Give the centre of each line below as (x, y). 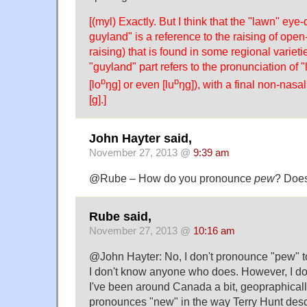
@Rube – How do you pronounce (172, 178)
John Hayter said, (140, 138)
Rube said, (120, 217)
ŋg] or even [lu (140, 85)
